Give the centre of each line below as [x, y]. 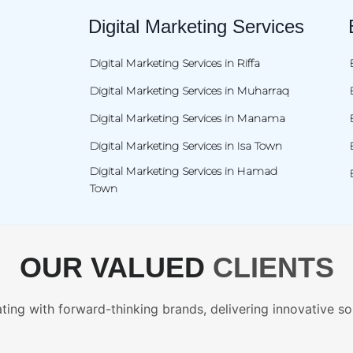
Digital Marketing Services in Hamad [183, 171]
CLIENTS [273, 267]
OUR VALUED [116, 267]
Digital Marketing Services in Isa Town [186, 145]
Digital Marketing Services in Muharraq [189, 90]
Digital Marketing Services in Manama [187, 118]
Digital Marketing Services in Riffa [175, 63]
